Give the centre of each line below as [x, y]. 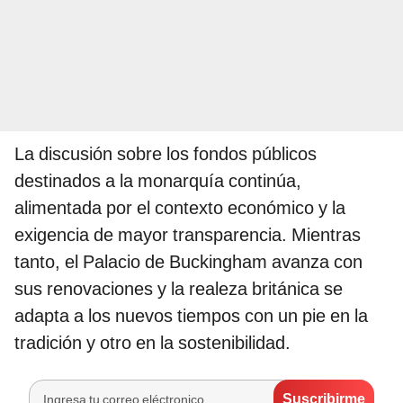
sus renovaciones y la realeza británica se [179, 288]
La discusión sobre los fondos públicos [166, 153]
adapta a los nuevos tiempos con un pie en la [191, 315]
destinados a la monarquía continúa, [158, 180]
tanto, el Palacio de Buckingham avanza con [188, 261]
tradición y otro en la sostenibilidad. [152, 342]
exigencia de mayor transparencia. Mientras [188, 234]
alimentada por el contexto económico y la [180, 207]
